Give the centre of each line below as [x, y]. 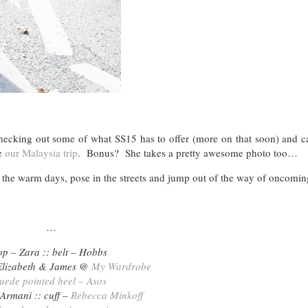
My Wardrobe [121, 266]
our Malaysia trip [41, 153]
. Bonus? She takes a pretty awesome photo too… [188, 153]
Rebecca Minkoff [107, 295]
